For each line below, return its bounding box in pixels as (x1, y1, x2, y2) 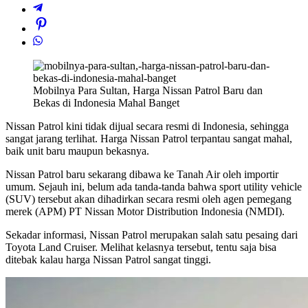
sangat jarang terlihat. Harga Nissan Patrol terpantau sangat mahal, (5, 133, 292, 145)
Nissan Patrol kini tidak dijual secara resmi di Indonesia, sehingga (5, 120, 289, 133)
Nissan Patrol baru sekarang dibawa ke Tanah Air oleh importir (5, 168, 278, 181)
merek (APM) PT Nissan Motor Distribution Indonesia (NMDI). (5, 206, 285, 218)
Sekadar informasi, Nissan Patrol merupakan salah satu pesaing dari (5, 229, 298, 241)
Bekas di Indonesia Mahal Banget (33, 97, 179, 109)
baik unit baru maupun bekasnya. (5, 145, 149, 157)
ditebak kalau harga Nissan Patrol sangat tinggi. (5, 254, 211, 266)
